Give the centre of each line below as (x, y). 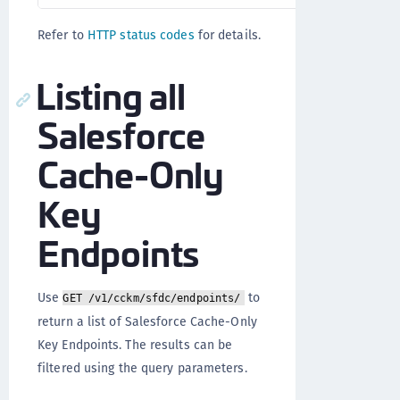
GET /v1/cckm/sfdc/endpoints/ (152, 298)
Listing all (111, 94)
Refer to (62, 35)
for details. (227, 35)
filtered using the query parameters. (142, 368)
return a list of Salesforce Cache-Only (147, 321)
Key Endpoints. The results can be (135, 345)
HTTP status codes (141, 35)
